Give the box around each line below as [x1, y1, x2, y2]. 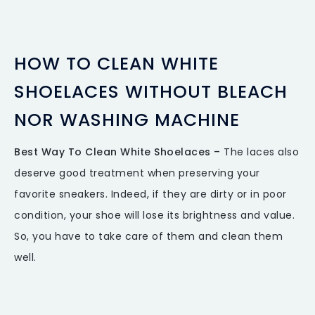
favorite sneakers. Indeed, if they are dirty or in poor [14, 187, 287, 202]
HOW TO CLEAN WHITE [14, 51, 219, 77]
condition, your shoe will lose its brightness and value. [14, 208, 295, 223]
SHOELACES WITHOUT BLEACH [14, 79, 288, 105]
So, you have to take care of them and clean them [14, 229, 283, 244]
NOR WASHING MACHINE [14, 108, 240, 133]
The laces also [224, 145, 299, 160]
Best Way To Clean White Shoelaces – [14, 145, 224, 160]
